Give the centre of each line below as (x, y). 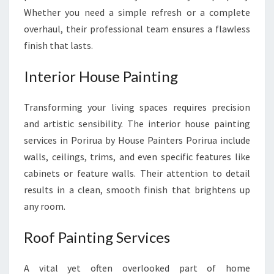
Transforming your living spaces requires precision (137, 107)
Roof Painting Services (97, 237)
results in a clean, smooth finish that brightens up (137, 190)
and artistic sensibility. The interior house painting (137, 124)
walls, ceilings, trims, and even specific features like (137, 157)
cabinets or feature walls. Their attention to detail (137, 173)
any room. (45, 206)
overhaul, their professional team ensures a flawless (137, 29)
